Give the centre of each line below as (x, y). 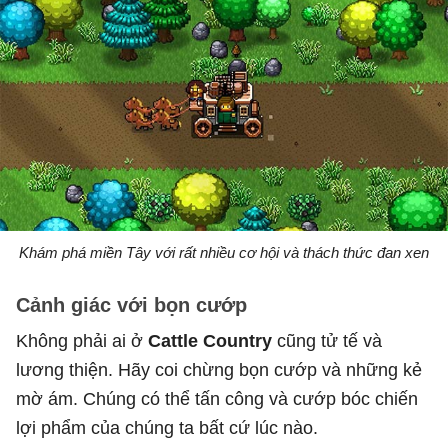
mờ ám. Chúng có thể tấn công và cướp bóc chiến (217, 398)
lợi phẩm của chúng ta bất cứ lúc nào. (167, 427)
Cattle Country (210, 340)
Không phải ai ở (82, 340)
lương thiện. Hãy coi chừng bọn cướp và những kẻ (219, 369)
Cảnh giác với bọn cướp (131, 304)
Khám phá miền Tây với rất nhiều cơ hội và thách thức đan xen (224, 252)
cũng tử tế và (327, 340)
